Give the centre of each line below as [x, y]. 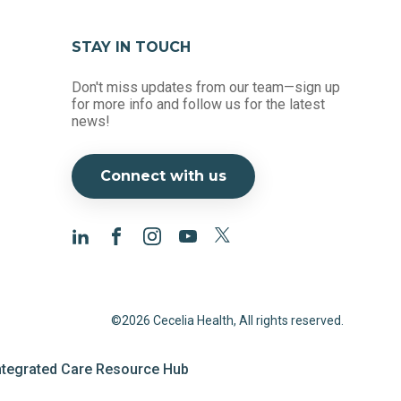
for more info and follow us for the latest [198, 104]
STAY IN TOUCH [131, 47]
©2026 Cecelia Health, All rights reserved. [227, 320]
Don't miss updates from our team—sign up [205, 87]
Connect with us [163, 176]
